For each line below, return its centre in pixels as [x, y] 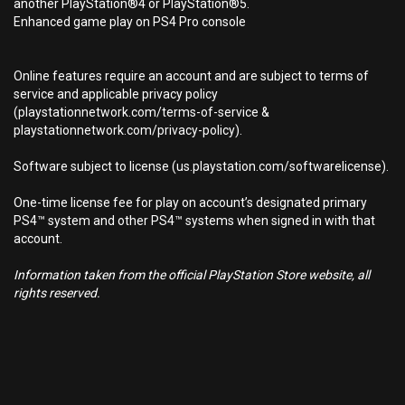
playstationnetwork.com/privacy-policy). [128, 130]
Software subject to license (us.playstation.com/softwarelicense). [201, 166]
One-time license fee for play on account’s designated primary [190, 202]
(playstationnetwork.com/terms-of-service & [141, 112]
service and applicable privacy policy [116, 94]
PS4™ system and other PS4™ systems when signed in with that [194, 221]
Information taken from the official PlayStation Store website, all [192, 275]
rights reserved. [57, 293]
